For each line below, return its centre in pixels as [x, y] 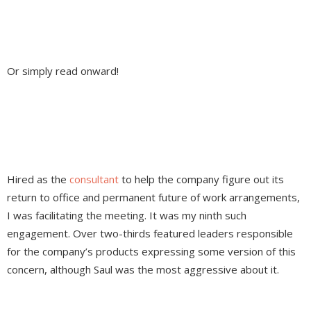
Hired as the [38, 179]
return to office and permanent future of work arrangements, [153, 197]
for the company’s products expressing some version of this [151, 252]
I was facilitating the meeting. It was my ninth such [127, 216]
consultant [94, 179]
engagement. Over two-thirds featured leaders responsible [150, 234]
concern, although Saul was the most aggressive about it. [143, 270]
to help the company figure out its [201, 179]
